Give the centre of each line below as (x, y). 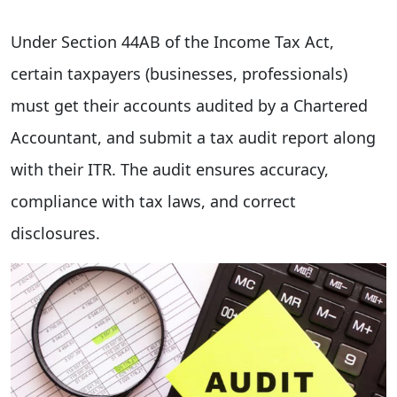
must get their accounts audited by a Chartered (189, 105)
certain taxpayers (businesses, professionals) (179, 73)
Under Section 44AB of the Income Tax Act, (172, 41)
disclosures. (55, 233)
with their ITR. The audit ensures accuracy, (170, 169)
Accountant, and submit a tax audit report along (193, 137)
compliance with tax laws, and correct (153, 201)
